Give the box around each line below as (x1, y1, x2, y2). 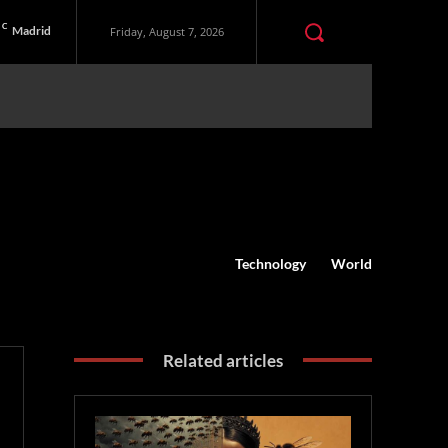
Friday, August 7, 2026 (109, 24, 224, 40)
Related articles (163, 349, 284, 371)
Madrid (12, 23, 52, 39)
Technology (235, 254, 306, 272)
